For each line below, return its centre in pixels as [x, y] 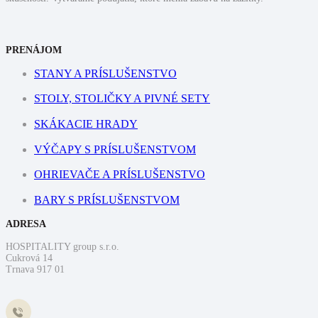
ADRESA [26, 224]
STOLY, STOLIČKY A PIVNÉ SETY [122, 99]
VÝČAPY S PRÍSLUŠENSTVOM [115, 149]
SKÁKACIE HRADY [86, 124]
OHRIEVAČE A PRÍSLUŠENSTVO [120, 175]
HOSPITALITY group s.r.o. [62, 247]
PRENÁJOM [34, 50]
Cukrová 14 [29, 258]
